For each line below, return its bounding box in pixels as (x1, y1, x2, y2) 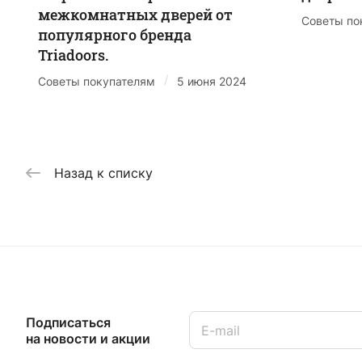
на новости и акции (26, 330, 150, 347)
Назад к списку (54, 164, 153, 181)
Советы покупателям (38, 74, 155, 88)
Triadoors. (38, 44, 108, 65)
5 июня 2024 (177, 74, 246, 88)
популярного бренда (38, 24, 192, 44)
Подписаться (26, 314, 111, 330)
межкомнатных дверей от (38, 4, 233, 24)
